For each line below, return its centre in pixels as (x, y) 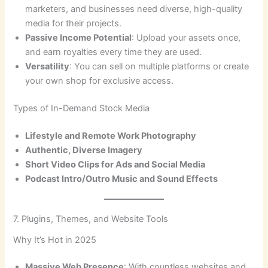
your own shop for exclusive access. (100, 80)
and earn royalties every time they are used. (114, 52)
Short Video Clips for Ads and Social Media (115, 164)
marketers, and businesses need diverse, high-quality (134, 9)
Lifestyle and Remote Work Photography (111, 135)
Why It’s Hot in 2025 (55, 240)
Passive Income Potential (79, 37)
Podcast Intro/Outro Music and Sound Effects (122, 179)
